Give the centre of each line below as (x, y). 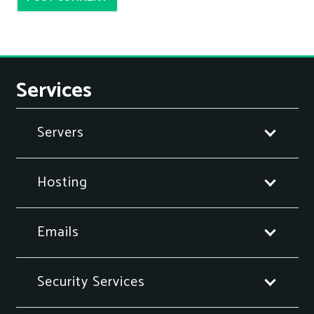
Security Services (91, 282)
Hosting (62, 182)
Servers (60, 132)
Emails (58, 232)
